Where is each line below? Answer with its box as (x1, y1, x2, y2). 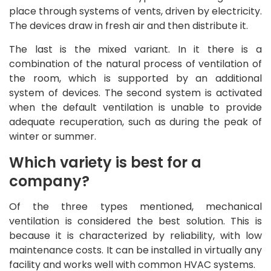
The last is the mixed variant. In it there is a (9, 42, 262, 56)
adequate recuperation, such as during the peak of (9, 114, 262, 129)
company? (9, 171, 90, 191)
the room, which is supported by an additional (9, 71, 262, 85)
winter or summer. (9, 129, 96, 143)
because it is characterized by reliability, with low (9, 228, 262, 243)
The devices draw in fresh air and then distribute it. (9, 18, 248, 33)
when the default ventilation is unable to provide (9, 100, 262, 114)
